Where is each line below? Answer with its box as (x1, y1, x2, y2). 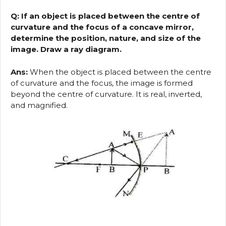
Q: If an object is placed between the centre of (11, 11, 200, 21)
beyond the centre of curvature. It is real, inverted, (11, 89, 202, 99)
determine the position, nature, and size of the (11, 33, 201, 43)
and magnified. (11, 100, 68, 110)
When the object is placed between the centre (28, 67, 211, 77)
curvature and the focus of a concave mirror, (11, 22, 194, 32)
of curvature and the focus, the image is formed (11, 78, 193, 88)
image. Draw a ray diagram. (11, 44, 122, 54)
